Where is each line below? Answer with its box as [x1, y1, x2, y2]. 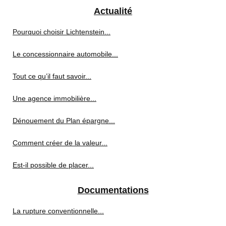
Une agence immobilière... [13, 94, 96, 102]
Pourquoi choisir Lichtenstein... [13, 27, 110, 36]
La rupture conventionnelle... [13, 206, 104, 215]
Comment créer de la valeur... [13, 138, 107, 147]
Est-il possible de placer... [13, 160, 94, 169]
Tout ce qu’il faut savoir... [13, 72, 91, 80]
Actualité [94, 6, 132, 16]
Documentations [77, 185, 149, 195]
